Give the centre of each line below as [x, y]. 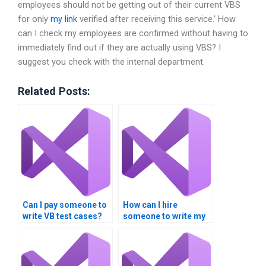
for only [34, 19]
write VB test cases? [62, 216]
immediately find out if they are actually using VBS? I [119, 48]
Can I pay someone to [65, 205]
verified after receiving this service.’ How [156, 19]
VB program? [149, 227]
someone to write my [164, 216]
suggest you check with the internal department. [111, 62]
